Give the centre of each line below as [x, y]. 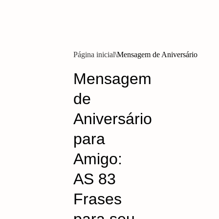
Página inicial [94, 55]
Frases [98, 199]
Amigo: [98, 159]
